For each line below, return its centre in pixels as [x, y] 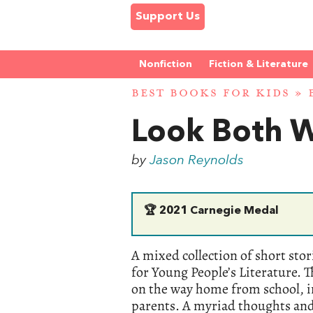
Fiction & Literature [259, 64]
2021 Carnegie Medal [218, 211]
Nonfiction [166, 64]
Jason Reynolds [197, 160]
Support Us [168, 17]
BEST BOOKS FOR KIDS [211, 94]
